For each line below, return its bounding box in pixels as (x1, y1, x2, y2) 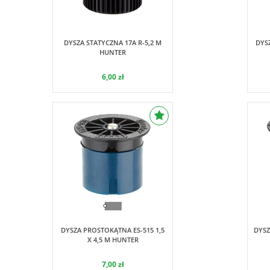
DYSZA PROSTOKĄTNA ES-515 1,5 (61, 225, 165, 234)
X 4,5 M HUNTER (87, 235, 139, 244)
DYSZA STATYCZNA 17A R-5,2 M (64, 38, 162, 47)
